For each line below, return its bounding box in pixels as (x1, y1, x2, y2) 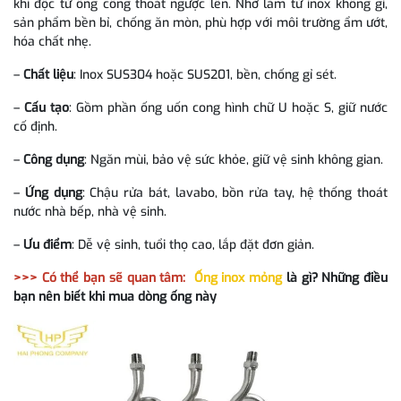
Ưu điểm (23, 236, 72, 253)
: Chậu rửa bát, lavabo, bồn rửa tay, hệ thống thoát (81, 184, 388, 201)
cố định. (13, 118, 57, 135)
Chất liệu (23, 66, 73, 83)
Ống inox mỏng (193, 269, 283, 286)
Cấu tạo (24, 99, 69, 116)
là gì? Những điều (282, 269, 388, 286)
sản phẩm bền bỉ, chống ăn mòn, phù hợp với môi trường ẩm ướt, (13, 14, 388, 31)
